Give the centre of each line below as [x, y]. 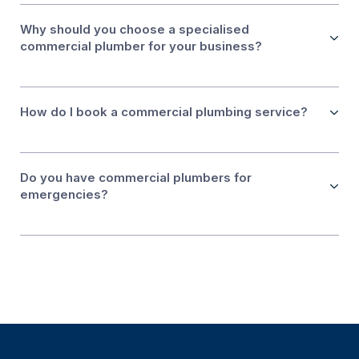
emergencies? [64, 195]
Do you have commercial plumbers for [136, 178]
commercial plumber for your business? [141, 46]
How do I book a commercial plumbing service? [164, 112]
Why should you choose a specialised [135, 30]
